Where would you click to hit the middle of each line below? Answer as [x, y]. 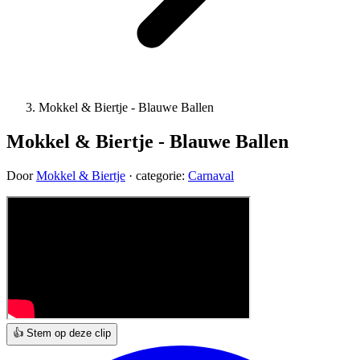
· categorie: [157, 175]
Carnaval [211, 175]
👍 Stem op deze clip [62, 333]
